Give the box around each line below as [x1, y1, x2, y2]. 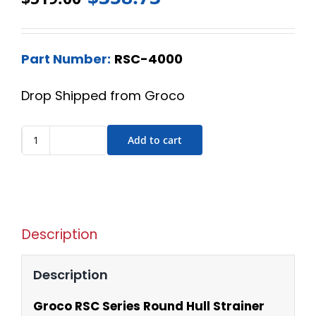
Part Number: [21, 50, 111, 68]
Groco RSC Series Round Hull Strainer [32, 297, 265, 315]
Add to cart [128, 133, 182, 147]
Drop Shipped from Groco [21, 87, 185, 105]
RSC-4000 [114, 50, 183, 68]
